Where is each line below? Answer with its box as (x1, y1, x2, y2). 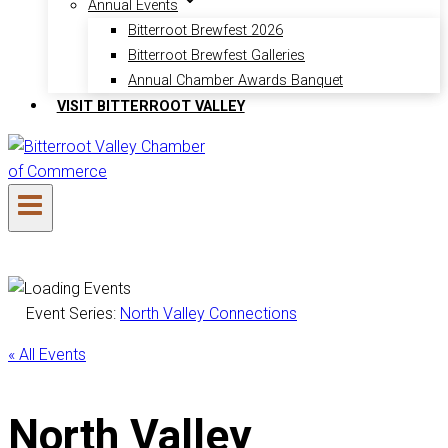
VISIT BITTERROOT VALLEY (56, 97, 245, 115)
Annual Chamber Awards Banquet (128, 72, 343, 90)
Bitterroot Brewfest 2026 (128, 22, 283, 40)
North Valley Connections (120, 303, 297, 323)
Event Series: (26, 303, 120, 323)
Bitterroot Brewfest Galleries (128, 47, 305, 65)
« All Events (8, 344, 86, 364)
